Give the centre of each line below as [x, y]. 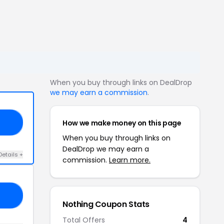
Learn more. [130, 160]
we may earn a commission [99, 92]
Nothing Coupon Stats [106, 204]
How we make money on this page [122, 123]
